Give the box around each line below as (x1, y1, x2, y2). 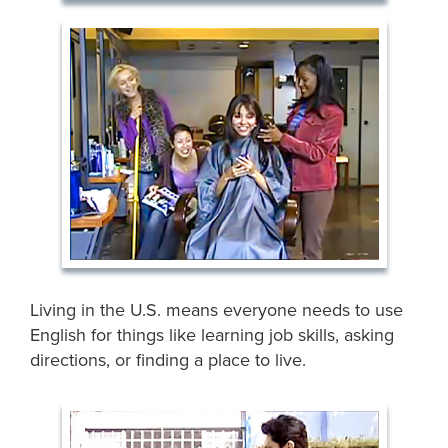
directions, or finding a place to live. (30, 348, 307, 371)
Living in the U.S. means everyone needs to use (30, 298, 404, 321)
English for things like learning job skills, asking (30, 323, 395, 346)
